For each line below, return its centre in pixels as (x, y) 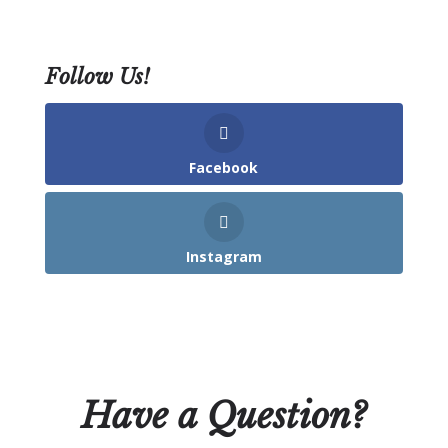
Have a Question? (224, 416)
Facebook (224, 167)
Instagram (223, 257)
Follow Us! (97, 77)
